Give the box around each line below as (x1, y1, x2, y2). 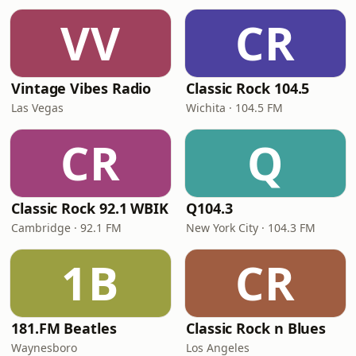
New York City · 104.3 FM (186, 220, 315, 235)
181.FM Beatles (11, 319, 117, 338)
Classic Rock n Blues (186, 319, 327, 338)
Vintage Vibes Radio (11, 79, 152, 98)
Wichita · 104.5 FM (186, 100, 283, 115)
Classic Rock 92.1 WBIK (11, 199, 169, 218)
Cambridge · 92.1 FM (11, 220, 122, 235)
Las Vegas (11, 100, 64, 115)
